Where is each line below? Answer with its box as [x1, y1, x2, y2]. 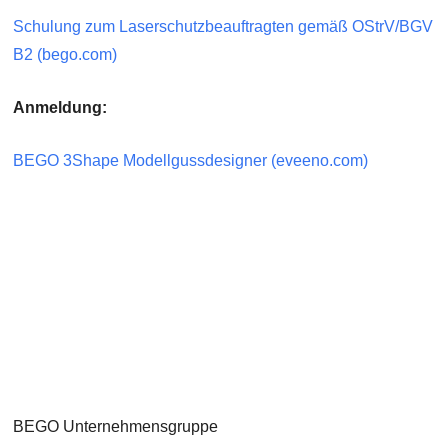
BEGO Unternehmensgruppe [13, 417, 219, 435]
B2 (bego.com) [13, 46, 118, 64]
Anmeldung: [13, 99, 108, 117]
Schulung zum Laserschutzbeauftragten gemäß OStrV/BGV [13, 18, 434, 36]
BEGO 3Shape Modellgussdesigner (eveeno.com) [13, 152, 369, 170]
